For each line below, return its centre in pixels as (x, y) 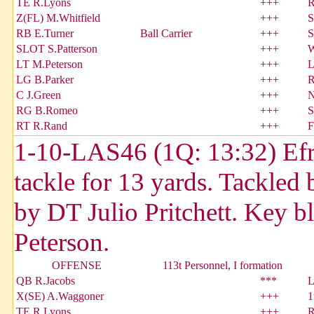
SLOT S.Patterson (57, 49)
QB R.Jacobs (46, 281)
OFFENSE (77, 266)
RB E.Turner (45, 34)
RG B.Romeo (47, 111)
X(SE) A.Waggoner (60, 296)
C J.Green (39, 95)
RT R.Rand (42, 126)
